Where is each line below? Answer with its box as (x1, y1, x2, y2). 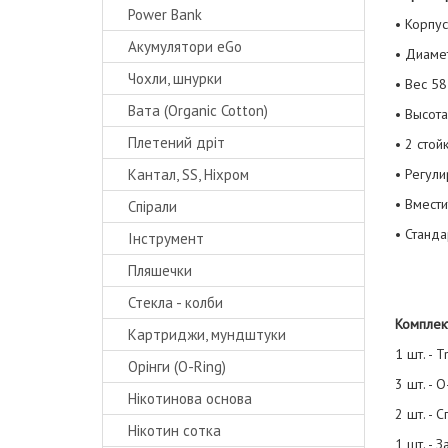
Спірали (128, 197, 177, 216)
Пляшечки (128, 261, 192, 280)
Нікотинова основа (128, 389, 252, 408)
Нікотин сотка (128, 421, 221, 440)
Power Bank (128, 5, 202, 24)
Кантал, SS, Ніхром (128, 165, 249, 184)
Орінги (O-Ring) (128, 357, 226, 376)
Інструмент (128, 229, 204, 248)
